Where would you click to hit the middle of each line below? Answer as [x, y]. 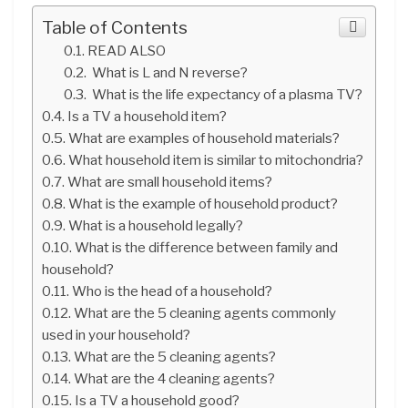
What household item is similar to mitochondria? [216, 159]
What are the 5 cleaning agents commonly [205, 312]
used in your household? [116, 334]
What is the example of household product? [204, 203]
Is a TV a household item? [148, 116]
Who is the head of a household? [173, 291]
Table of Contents [115, 27]
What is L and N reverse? [169, 72]
